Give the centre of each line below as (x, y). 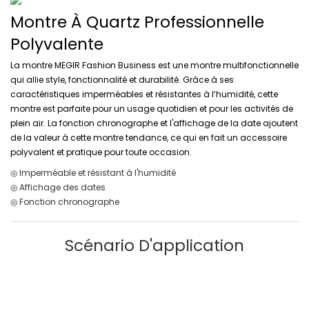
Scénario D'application (154, 246)
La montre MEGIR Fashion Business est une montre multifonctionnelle (154, 66)
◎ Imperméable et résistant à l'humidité (93, 173)
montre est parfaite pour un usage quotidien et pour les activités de (152, 109)
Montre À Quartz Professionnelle (137, 22)
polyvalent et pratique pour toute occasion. (101, 152)
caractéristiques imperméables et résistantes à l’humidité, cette (144, 94)
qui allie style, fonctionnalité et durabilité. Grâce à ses (122, 80)
